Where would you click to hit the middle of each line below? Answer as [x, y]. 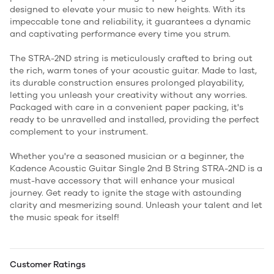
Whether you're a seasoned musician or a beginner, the [127, 156]
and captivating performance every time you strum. [120, 34]
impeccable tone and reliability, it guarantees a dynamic [130, 22]
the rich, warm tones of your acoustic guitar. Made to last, [133, 71]
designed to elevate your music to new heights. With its [128, 9]
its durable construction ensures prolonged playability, [127, 83]
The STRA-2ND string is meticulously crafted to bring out [131, 58]
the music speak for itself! [65, 217]
